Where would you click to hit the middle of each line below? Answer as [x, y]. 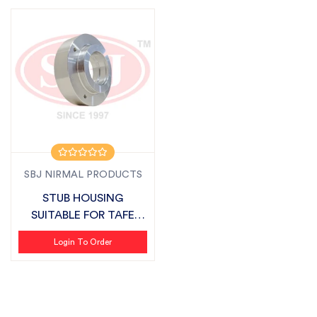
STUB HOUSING [83, 198]
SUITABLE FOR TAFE [83, 215]
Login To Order [83, 242]
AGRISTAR [83, 232]
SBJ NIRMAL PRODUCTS [83, 175]
